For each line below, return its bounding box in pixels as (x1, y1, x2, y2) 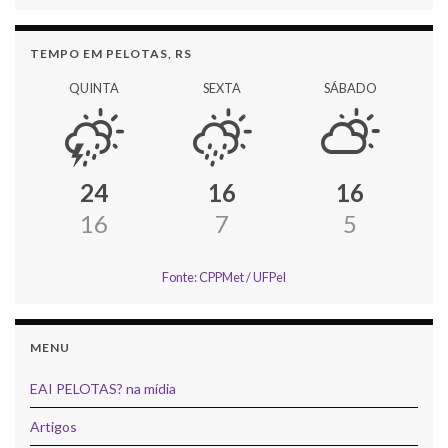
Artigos (30, 417, 77, 435)
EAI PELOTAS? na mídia (30, 379, 176, 397)
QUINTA (69, 79, 120, 96)
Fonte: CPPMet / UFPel (162, 268, 286, 285)
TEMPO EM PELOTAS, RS (30, 45, 192, 61)
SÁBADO (323, 79, 377, 96)
